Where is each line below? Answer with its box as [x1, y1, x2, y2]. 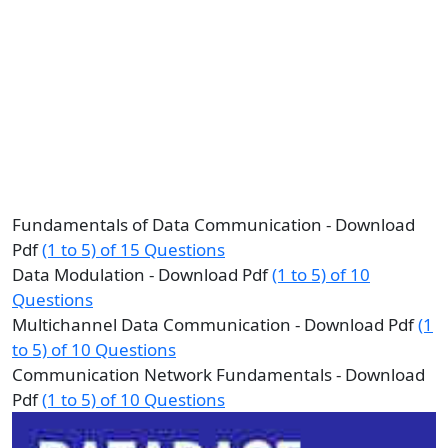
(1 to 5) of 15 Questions [42, 238, 225, 261]
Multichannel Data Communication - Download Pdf [12, 313, 418, 336]
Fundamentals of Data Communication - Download [12, 213, 415, 236]
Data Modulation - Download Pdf [12, 263, 272, 286]
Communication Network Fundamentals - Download [12, 363, 425, 386]
